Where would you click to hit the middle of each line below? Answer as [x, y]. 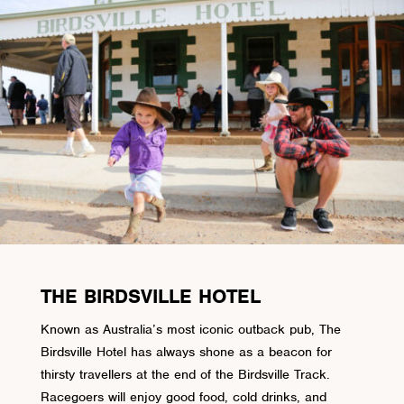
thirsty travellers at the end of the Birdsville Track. [185, 375]
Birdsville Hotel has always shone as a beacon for [186, 352]
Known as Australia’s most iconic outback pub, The [190, 330]
